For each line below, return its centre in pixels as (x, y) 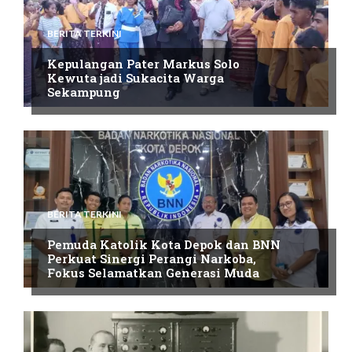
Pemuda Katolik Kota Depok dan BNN (164, 245)
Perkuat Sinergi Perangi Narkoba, (152, 259)
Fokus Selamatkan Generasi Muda (153, 273)
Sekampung (84, 92)
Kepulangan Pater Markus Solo (143, 64)
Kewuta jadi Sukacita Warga (136, 78)
